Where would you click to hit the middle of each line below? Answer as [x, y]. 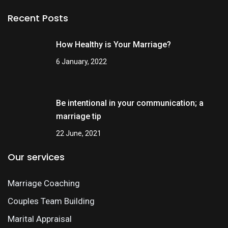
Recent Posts [38, 18]
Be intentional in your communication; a [130, 103]
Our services [36, 157]
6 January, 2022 [81, 62]
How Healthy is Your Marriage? [113, 45]
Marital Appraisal [40, 219]
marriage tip [79, 116]
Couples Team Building [51, 201]
